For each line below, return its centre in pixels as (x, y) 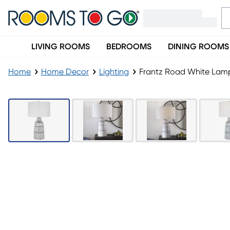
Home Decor (65, 72)
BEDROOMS (129, 47)
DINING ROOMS (198, 47)
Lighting (114, 72)
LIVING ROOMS (61, 47)
